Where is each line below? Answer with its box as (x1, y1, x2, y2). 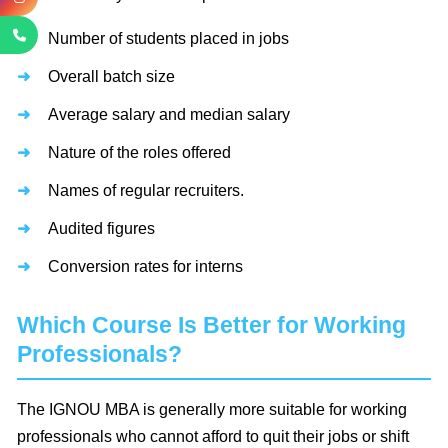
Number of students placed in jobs (48, 30, 289, 48)
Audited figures (48, 220, 155, 238)
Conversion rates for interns (48, 258, 243, 276)
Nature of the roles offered (48, 144, 231, 162)
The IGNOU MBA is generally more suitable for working (17, 401, 407, 419)
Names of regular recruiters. (48, 182, 244, 200)
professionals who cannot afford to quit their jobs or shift (17, 428, 409, 446)
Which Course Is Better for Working (17, 312, 406, 339)
